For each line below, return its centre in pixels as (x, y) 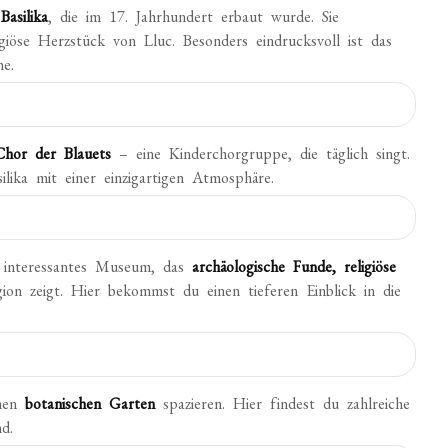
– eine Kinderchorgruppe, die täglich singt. (261, 153)
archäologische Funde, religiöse (294, 266)
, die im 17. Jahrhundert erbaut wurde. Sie (194, 16)
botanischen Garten (90, 403)
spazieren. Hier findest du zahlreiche (283, 403)
